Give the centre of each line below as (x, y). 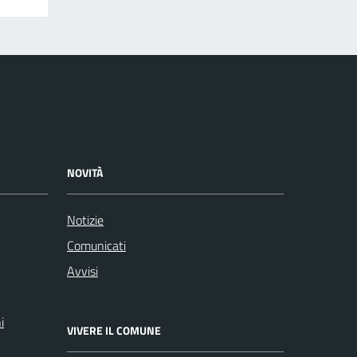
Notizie (85, 220)
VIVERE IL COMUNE (114, 330)
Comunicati (96, 245)
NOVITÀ (85, 172)
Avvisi (82, 271)
